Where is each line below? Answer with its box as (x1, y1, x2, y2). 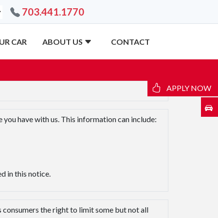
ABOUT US (42, 36, 84, 46)
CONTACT (110, 36, 150, 46)
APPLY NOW (166, 83, 211, 92)
